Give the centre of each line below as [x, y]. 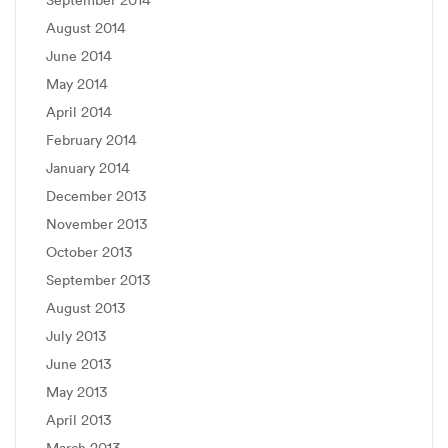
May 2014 [77, 84]
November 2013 [96, 224]
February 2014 [91, 140]
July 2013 [76, 336]
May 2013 [76, 392]
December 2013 [96, 196]
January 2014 [88, 168]
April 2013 [78, 420]
